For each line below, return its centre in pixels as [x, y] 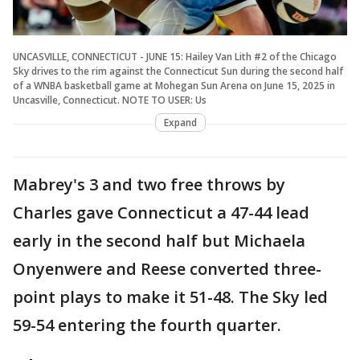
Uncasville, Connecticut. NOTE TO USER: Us [110, 100]
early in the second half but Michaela [159, 240]
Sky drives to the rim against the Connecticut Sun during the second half [178, 71]
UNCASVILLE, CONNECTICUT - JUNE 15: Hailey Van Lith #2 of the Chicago [175, 56]
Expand [180, 122]
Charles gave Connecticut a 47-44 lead [161, 212]
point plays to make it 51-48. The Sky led [170, 297]
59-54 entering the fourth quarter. [147, 325]
